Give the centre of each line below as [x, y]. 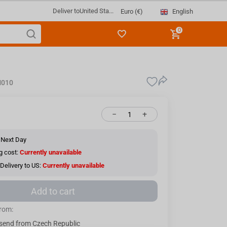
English [182, 11]
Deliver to [66, 11]
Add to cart [53, 191]
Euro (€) [131, 11]
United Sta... [96, 11]
